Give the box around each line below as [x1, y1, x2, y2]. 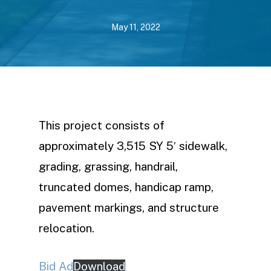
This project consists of [39, 119, 165, 132]
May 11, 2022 [111, 22, 160, 32]
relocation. [39, 221, 94, 235]
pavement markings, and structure [39, 201, 219, 214]
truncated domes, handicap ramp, [39, 180, 214, 194]
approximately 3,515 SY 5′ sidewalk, [39, 139, 227, 152]
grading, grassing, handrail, [39, 160, 178, 173]
